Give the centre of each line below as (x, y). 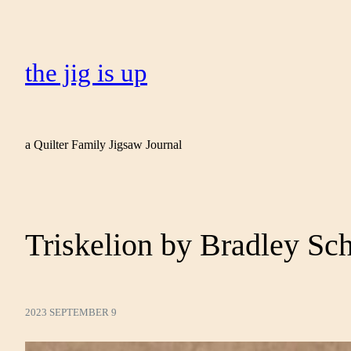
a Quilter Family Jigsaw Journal (103, 144)
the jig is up (86, 73)
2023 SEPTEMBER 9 (71, 313)
